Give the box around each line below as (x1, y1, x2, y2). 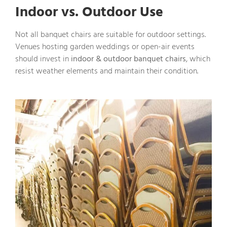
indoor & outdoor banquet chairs (71, 52, 186, 65)
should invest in (15, 52, 71, 65)
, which (186, 52, 210, 65)
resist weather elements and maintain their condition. (15, 64, 198, 78)
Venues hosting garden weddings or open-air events (15, 40, 195, 53)
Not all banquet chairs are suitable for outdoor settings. (15, 27, 206, 41)
